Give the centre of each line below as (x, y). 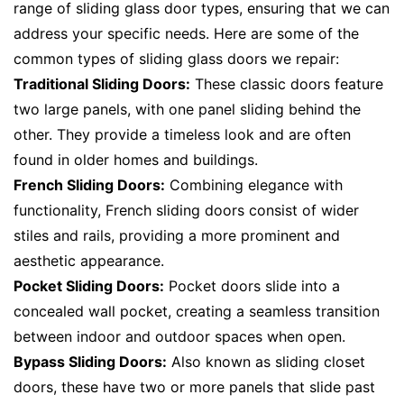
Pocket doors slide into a (252, 285)
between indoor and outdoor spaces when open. (179, 336)
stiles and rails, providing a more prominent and (177, 235)
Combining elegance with (254, 184)
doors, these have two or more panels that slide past (194, 386)
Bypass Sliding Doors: (90, 361)
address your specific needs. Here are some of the (186, 33)
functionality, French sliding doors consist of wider (186, 210)
